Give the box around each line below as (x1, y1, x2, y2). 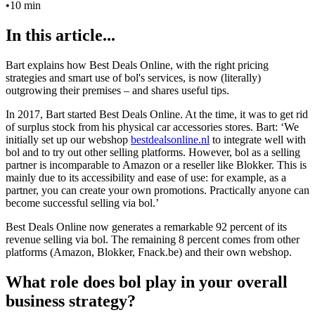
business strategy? (6, 291, 136, 310)
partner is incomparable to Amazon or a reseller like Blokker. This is (6, 158, 307, 171)
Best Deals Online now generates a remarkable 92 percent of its (6, 220, 287, 233)
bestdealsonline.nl (131, 133, 210, 146)
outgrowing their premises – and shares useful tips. (6, 84, 229, 96)
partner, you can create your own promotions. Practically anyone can (6, 184, 309, 196)
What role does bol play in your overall (6, 272, 288, 291)
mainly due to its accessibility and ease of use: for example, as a (6, 171, 286, 184)
